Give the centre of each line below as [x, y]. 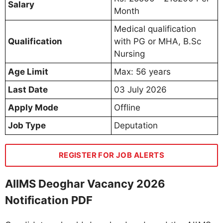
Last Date [28, 89]
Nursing [129, 54]
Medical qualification [155, 29]
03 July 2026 [140, 89]
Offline [127, 107]
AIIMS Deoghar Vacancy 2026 [85, 183]
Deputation [136, 125]
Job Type [27, 125]
